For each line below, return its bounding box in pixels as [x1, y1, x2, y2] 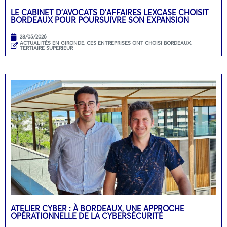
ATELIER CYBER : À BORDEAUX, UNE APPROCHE [11, 203, 184, 213]
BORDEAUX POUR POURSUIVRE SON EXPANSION [11, 14, 189, 25]
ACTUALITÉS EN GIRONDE [20, 39, 84, 46]
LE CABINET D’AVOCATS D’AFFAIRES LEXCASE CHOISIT [11, 7, 209, 17]
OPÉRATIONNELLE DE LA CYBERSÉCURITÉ [11, 210, 163, 221]
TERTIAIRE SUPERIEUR [20, 44, 73, 51]
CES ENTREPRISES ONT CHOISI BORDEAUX [87, 39, 191, 46]
